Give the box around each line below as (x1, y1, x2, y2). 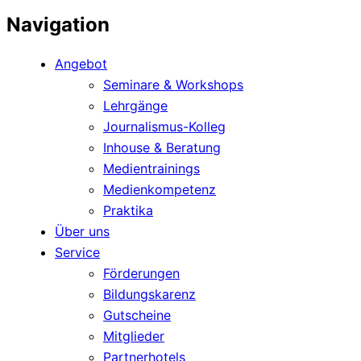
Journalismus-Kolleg (103, 118, 226, 135)
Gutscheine (103, 307, 171, 324)
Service (55, 244, 100, 261)
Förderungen (103, 265, 180, 282)
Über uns (55, 223, 110, 240)
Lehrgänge (103, 98, 168, 114)
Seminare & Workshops (103, 77, 243, 93)
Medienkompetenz (103, 181, 216, 198)
